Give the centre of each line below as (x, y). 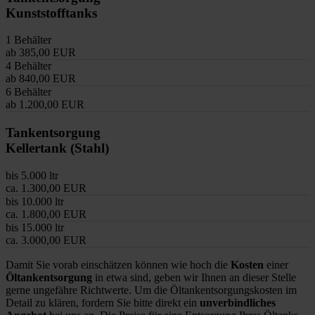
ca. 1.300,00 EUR (46, 188)
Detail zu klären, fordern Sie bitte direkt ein (103, 302)
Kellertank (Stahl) (57, 148)
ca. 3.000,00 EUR (46, 240)
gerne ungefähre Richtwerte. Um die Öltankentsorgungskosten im (151, 290)
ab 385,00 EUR (41, 53)
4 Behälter (28, 66)
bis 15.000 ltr (35, 227)
